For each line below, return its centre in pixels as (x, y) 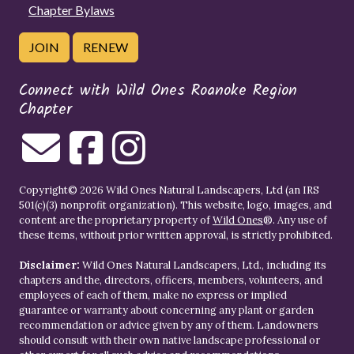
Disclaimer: (49, 265)
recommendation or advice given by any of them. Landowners (169, 325)
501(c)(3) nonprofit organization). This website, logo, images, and (175, 205)
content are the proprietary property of (116, 220)
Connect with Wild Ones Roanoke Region (158, 90)
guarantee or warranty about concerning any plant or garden (166, 310)
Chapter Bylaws (72, 9)
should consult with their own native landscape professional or (169, 340)
